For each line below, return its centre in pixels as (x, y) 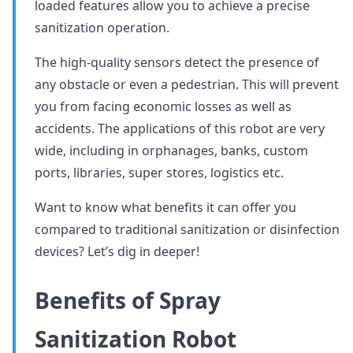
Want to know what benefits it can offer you (165, 207)
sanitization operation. (102, 28)
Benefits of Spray (128, 300)
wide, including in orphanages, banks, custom (171, 150)
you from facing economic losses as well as (163, 106)
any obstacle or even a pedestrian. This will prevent (187, 84)
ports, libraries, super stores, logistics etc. (159, 173)
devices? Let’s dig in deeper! (117, 251)
